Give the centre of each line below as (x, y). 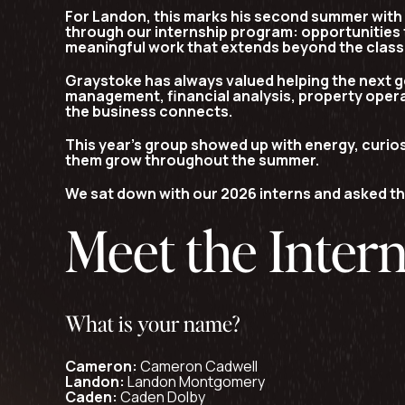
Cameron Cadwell (198, 366)
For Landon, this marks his (160, 16)
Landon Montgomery (195, 381)
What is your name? (153, 323)
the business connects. (149, 111)
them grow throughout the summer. (192, 160)
